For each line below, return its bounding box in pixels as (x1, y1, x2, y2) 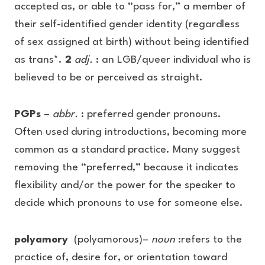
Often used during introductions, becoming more (14, 127, 247, 137)
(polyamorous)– (71, 235, 151, 245)
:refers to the (178, 235, 242, 245)
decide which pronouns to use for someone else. (14, 198, 243, 208)
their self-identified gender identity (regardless (14, 20, 240, 30)
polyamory (14, 235, 71, 245)
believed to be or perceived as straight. (14, 73, 203, 83)
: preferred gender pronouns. (78, 109, 221, 119)
